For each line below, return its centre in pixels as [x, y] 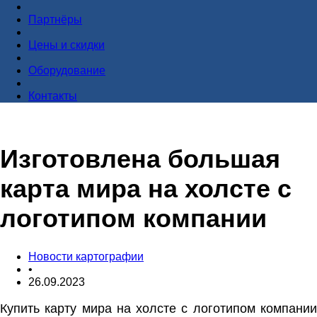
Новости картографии [86, 256]
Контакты [53, 96]
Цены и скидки [67, 45]
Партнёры [55, 20]
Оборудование [67, 71]
